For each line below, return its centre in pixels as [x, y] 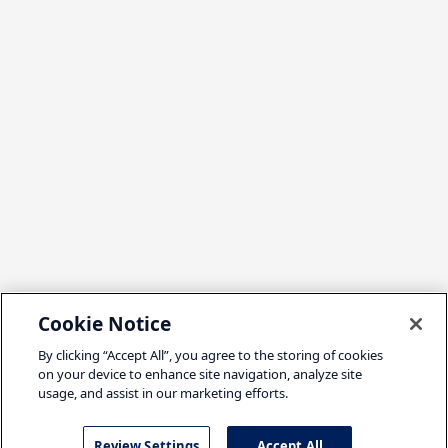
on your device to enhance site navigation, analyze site [200, 374]
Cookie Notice [105, 323]
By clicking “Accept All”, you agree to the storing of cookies [211, 355]
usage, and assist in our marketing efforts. [163, 393]
